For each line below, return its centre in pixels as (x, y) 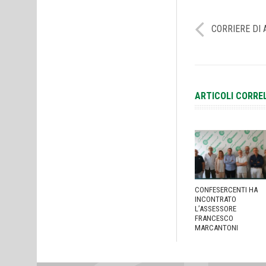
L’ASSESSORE (216, 209)
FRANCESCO (214, 218)
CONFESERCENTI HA (226, 190)
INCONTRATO (216, 199)
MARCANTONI (216, 228)
